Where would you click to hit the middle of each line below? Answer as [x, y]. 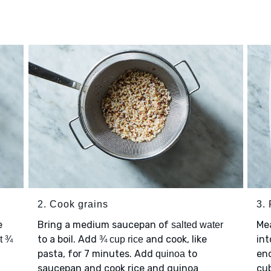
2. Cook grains [73, 204]
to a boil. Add [68, 240]
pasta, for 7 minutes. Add [96, 254]
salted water [197, 225]
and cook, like [175, 240]
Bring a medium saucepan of [104, 225]
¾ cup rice [121, 240]
